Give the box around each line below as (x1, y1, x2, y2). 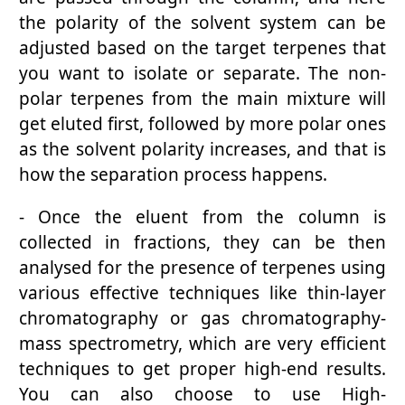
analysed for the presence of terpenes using (19, 256, 386, 280)
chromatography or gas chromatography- (19, 306, 386, 331)
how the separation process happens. (19, 163, 327, 187)
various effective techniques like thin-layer (19, 281, 386, 306)
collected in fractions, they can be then (19, 231, 386, 255)
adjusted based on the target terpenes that (19, 36, 386, 61)
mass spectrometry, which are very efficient (19, 332, 386, 356)
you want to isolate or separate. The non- (19, 61, 386, 86)
